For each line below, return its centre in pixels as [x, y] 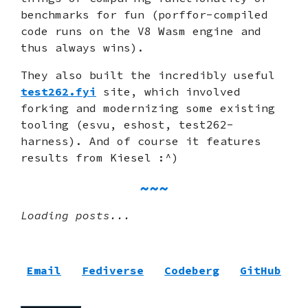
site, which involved [168, 92]
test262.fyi [58, 92]
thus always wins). [82, 48]
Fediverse [113, 271]
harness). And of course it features [141, 141]
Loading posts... [76, 216]
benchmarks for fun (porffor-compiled [144, 15]
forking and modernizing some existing [148, 108]
